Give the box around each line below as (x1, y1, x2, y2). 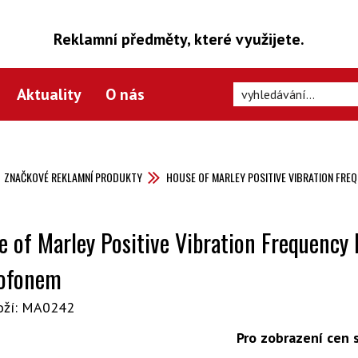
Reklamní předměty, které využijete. (54, 29, 304, 50)
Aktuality (17, 84, 82, 105)
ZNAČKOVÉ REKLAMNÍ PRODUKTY (4, 169, 143, 185)
